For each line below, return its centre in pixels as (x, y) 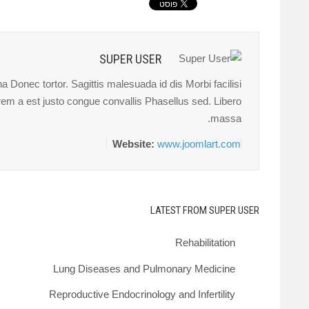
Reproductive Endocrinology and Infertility (142, 295)
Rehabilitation (205, 243)
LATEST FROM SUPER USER (205, 211)
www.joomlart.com (199, 144)
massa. (226, 118)
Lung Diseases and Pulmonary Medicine (144, 268)
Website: (135, 144)
